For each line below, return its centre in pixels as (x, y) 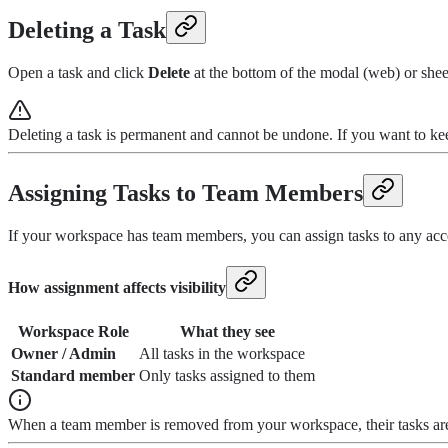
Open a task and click (78, 73)
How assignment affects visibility (117, 288)
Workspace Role (73, 332)
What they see (227, 332)
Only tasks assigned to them (227, 376)
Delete (169, 73)
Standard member (73, 376)
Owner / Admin (63, 354)
